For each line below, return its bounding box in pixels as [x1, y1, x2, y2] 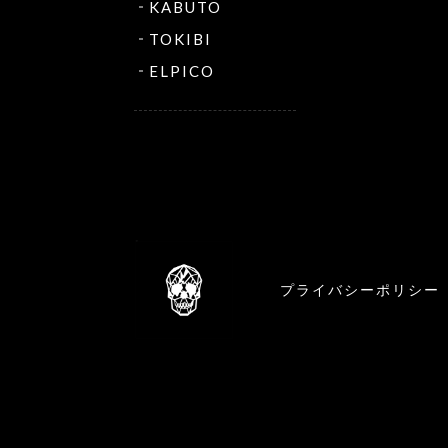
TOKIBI [149, 30, 212, 49]
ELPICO [149, 62, 215, 81]
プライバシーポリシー [280, 281, 440, 298]
